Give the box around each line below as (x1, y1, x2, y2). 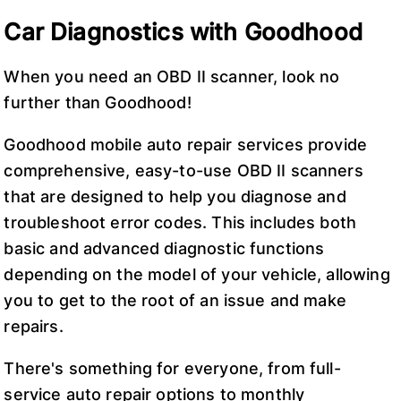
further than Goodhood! (4, 93, 192, 113)
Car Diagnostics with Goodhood (4, 16, 363, 46)
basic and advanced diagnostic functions (4, 239, 325, 259)
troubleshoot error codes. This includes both (4, 213, 357, 233)
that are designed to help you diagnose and (4, 187, 346, 207)
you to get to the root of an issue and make (4, 291, 346, 311)
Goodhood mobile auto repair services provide (4, 135, 368, 155)
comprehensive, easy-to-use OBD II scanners (4, 161, 363, 181)
